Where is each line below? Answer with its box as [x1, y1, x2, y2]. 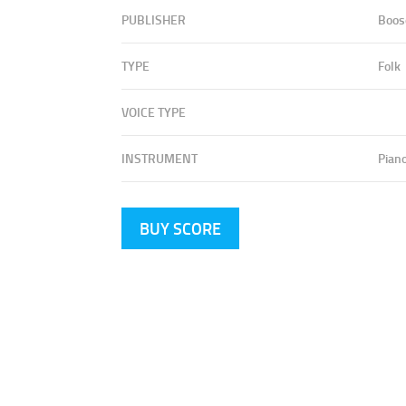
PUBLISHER [121, 10, 187, 28]
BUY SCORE [140, 216, 222, 240]
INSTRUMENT [121, 149, 198, 167]
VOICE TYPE [121, 102, 187, 121]
